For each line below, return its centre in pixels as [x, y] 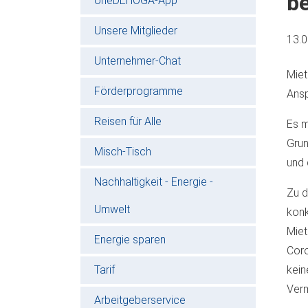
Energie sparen [130, 239]
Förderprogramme [139, 91]
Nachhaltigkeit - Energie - [154, 181]
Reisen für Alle [128, 121]
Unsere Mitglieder [136, 30]
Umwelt [112, 209]
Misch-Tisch [123, 151]
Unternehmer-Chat [137, 60]
